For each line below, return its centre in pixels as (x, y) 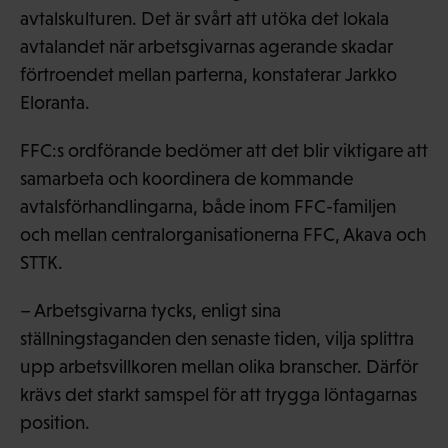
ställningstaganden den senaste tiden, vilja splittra (217, 338)
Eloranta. (55, 102)
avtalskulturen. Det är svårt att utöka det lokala (204, 18)
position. (55, 422)
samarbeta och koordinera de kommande (186, 178)
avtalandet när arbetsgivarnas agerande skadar (206, 46)
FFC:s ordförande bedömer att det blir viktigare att (224, 150)
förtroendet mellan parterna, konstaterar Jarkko (208, 74)
